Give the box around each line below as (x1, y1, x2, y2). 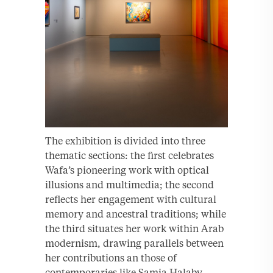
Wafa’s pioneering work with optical (45, 163, 209, 176)
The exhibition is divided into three (45, 134, 205, 147)
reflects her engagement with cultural (45, 193, 216, 205)
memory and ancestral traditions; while (45, 207, 226, 220)
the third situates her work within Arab (45, 222, 224, 235)
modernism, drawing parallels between (45, 236, 224, 249)
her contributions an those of (45, 251, 177, 264)
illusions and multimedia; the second (45, 178, 214, 191)
